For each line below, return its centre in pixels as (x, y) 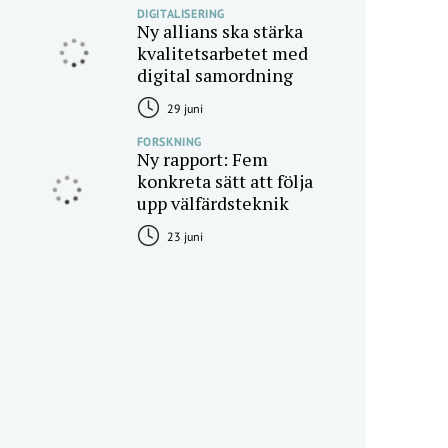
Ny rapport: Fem (202, 159)
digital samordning (214, 75)
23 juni (183, 236)
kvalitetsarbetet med (222, 53)
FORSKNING (169, 141)
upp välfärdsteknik (212, 203)
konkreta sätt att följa (224, 181)
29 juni (183, 108)
